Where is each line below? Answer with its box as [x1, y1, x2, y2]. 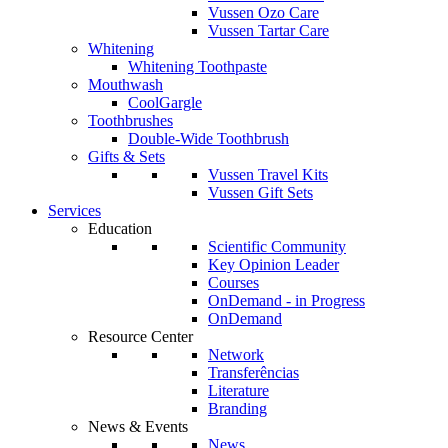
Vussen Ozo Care [208, 4, 319, 21]
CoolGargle [128, 94, 202, 111]
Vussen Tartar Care [208, 22, 329, 39]
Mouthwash [88, 76, 163, 93]
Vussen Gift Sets [208, 184, 313, 201]
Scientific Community [208, 238, 346, 255]
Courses [208, 274, 259, 291]
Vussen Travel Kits [208, 166, 328, 183]
